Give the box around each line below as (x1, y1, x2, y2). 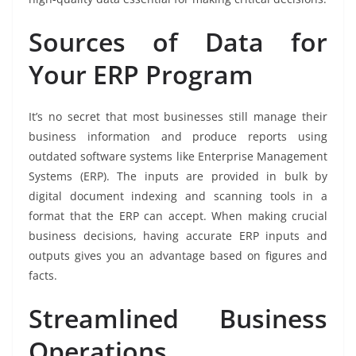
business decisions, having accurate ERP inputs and (29, 228, 327, 244)
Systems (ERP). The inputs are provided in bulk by (29, 168, 327, 184)
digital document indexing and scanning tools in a (29, 188, 327, 204)
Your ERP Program (29, 57, 260, 92)
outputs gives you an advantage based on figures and (29, 248, 327, 264)
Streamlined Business (29, 301, 327, 336)
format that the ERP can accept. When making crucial (29, 208, 327, 224)
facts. (29, 268, 57, 284)
